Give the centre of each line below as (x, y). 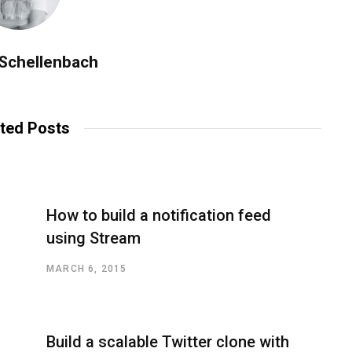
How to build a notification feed (159, 215)
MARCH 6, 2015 (87, 268)
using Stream (93, 238)
